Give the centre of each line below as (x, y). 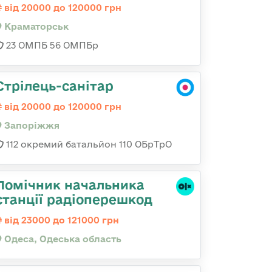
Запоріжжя (31, 125)
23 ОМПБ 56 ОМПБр (51, 45)
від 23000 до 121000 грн (60, 220)
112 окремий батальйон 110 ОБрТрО (88, 144)
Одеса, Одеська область (62, 239)
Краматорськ (35, 26)
